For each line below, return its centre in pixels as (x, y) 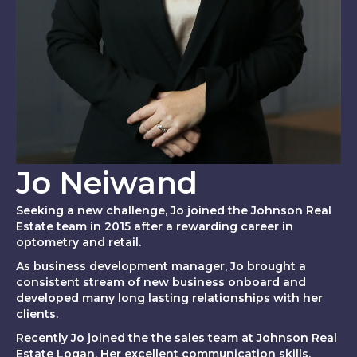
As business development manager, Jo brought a (161, 267)
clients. (37, 314)
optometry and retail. (78, 243)
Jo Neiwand (107, 183)
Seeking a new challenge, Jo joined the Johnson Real (174, 211)
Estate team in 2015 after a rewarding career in (155, 227)
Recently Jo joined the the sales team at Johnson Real (177, 338)
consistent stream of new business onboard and (161, 282)
